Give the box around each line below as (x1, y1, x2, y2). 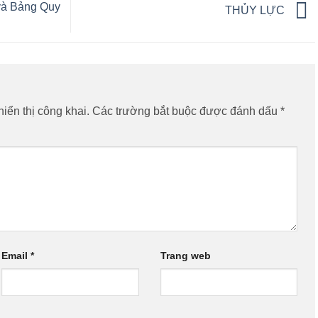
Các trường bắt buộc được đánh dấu (92, 105, 280, 118)
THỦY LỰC (225, 4, 287, 17)
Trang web (160, 250, 211, 262)
